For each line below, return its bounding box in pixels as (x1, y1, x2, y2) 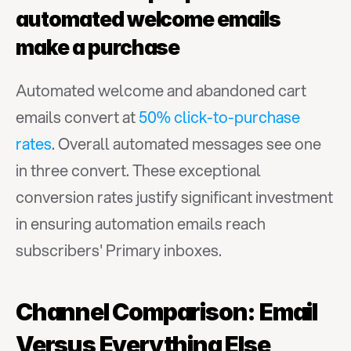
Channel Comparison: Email (16, 298, 317, 326)
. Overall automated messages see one (52, 132, 321, 155)
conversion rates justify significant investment (16, 186, 333, 208)
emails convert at (16, 106, 139, 128)
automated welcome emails (16, 7, 281, 31)
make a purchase (16, 35, 180, 60)
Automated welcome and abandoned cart (16, 79, 306, 102)
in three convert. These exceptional (16, 159, 261, 182)
